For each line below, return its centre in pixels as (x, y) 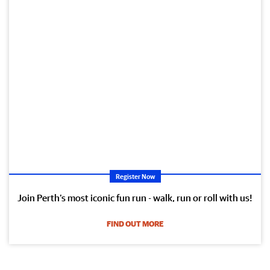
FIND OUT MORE (135, 224)
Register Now (135, 177)
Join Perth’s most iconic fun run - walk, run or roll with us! (135, 198)
